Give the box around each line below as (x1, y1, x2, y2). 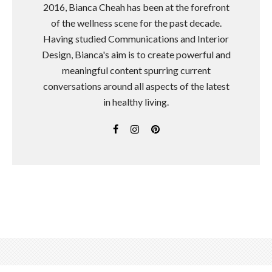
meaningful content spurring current (61, 64, 211, 76)
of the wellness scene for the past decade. (50, 17, 222, 29)
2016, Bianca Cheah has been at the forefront (42, 1, 229, 13)
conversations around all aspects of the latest (42, 80, 229, 92)
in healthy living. (103, 96, 169, 108)
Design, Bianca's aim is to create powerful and (41, 49, 231, 61)
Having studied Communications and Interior (43, 33, 229, 45)
